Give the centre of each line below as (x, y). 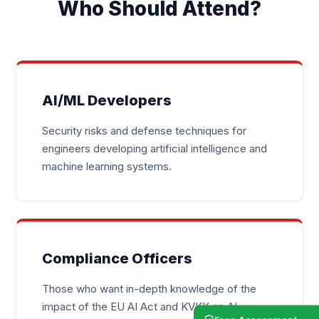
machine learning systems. (107, 166)
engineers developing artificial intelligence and (155, 148)
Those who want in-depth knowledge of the (150, 289)
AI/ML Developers (107, 100)
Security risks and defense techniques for (145, 131)
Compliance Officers (117, 258)
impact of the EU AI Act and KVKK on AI (140, 307)
